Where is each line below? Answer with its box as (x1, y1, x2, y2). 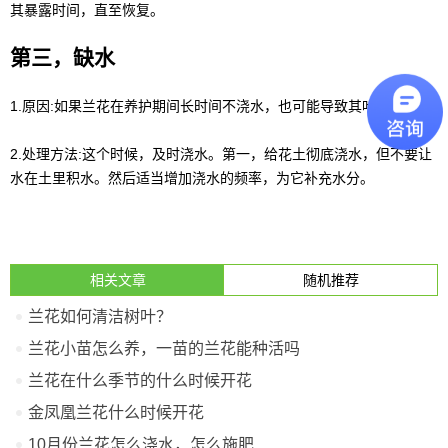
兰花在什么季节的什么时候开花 (28, 372, 252, 389)
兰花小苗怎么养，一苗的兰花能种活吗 (28, 340, 300, 357)
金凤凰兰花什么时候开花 (28, 404, 204, 421)
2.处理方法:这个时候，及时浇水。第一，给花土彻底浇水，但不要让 (10, 146, 432, 162)
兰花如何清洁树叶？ (28, 308, 172, 325)
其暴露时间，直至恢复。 (10, 2, 164, 18)
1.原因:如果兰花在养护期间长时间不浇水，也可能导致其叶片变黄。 (10, 98, 432, 114)
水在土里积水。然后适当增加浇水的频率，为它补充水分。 (10, 170, 374, 186)
